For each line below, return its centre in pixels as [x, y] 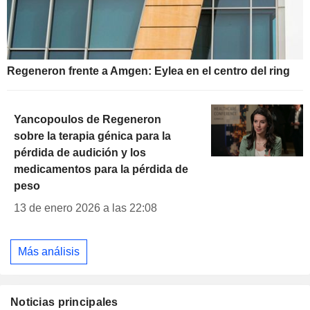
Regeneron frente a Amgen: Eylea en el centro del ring [148, 71]
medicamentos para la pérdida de [101, 170]
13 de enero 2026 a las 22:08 [85, 208]
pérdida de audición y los [80, 153]
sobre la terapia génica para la [92, 136]
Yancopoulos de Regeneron [88, 120]
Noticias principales [64, 302]
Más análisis [49, 251]
